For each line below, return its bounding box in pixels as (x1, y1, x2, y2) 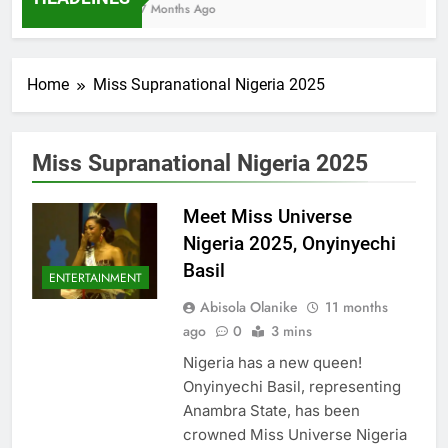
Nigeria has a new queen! (182, 352, 362, 372)
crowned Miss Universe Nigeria (182, 424, 407, 444)
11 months (324, 296, 388, 317)
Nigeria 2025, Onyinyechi (182, 231, 396, 255)
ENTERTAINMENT (49, 268, 142, 287)
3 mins (270, 320, 312, 341)
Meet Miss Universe (182, 204, 352, 228)
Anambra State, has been (182, 400, 360, 420)
